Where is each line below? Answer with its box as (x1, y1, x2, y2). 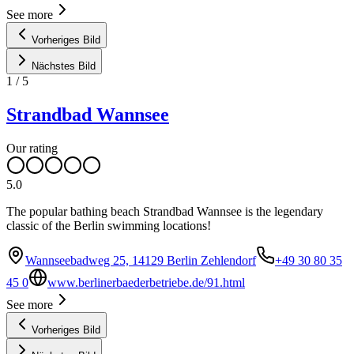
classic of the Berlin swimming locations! (6, 219, 211, 233)
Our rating (6, 141, 58, 156)
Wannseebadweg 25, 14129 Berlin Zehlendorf (25, 254, 256, 268)
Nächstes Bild (32, 60, 96, 73)
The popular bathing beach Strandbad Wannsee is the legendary (6, 205, 323, 219)
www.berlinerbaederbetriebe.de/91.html (47, 276, 245, 290)
